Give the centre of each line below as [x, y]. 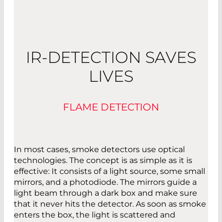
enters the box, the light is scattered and [95, 215]
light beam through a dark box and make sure [106, 193]
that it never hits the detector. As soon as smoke [110, 204]
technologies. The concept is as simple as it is [103, 161]
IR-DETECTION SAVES [111, 57]
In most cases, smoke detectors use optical [99, 150]
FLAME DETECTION [111, 107]
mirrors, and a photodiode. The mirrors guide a [105, 182]
